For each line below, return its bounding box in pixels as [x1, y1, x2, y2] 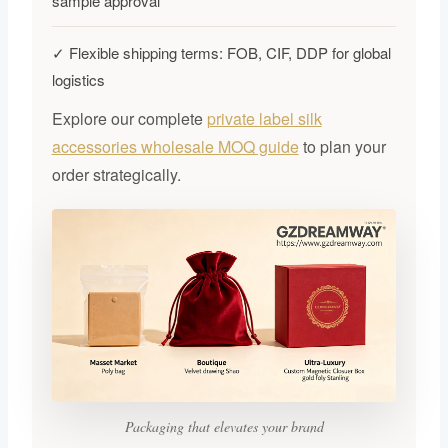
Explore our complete [51, 106, 207, 130]
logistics [51, 68, 105, 90]
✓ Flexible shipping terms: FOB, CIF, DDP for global [51, 41, 391, 63]
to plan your [298, 134, 386, 158]
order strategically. [51, 162, 181, 186]
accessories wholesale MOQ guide [51, 134, 299, 158]
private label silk [206, 106, 322, 130]
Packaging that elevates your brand [124, 417, 324, 437]
